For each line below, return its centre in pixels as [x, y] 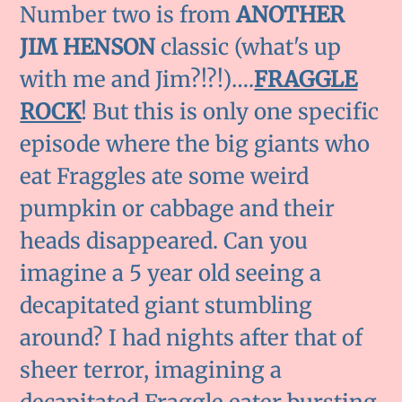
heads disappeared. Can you [164, 241]
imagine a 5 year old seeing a [171, 274]
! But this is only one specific [230, 112]
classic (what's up [249, 48]
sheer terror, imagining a [151, 371]
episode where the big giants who [195, 144]
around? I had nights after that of [192, 338]
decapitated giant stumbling [166, 306]
